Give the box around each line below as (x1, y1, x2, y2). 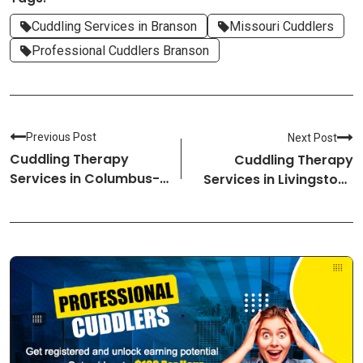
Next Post (288, 130, 337, 144)
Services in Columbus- (10, 169, 160, 188)
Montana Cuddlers (229, 189, 353, 208)
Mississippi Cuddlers (10, 188, 145, 207)
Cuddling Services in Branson (32, 19, 197, 35)
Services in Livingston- (203, 169, 353, 189)
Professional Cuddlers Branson (32, 43, 209, 59)
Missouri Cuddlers (229, 19, 334, 35)
